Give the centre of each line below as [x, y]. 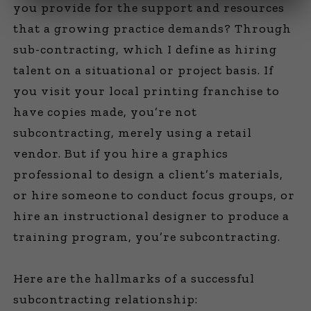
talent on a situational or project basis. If [144, 70]
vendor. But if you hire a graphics [121, 153]
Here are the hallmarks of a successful [134, 278]
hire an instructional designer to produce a [152, 216]
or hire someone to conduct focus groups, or [154, 195]
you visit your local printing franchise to [147, 91]
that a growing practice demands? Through [153, 28]
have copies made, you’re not [106, 112]
